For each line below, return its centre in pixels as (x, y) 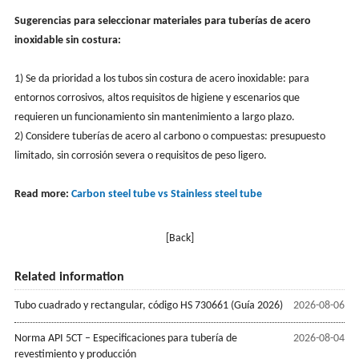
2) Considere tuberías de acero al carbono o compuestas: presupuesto (169, 136)
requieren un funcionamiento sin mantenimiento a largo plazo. (154, 117)
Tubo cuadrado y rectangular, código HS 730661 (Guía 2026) (148, 305)
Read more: (42, 194)
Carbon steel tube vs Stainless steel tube (166, 194)
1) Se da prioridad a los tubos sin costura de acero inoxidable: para (161, 79)
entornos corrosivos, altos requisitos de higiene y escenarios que (157, 98)
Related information (69, 277)
